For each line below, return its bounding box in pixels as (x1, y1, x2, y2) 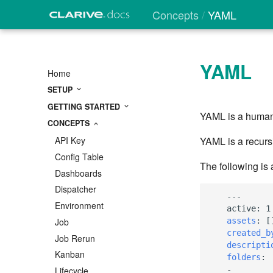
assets (227, 215, 256, 225)
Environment (55, 199, 104, 212)
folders (227, 252, 261, 262)
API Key (55, 134, 85, 147)
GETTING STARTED (48, 101, 122, 112)
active (227, 203, 256, 213)
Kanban (55, 248, 85, 261)
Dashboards (55, 166, 102, 179)
